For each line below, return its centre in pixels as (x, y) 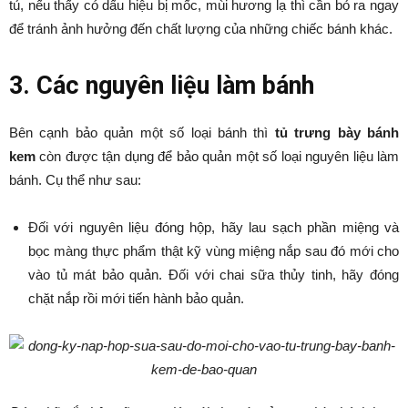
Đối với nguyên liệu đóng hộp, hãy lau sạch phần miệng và (214, 228)
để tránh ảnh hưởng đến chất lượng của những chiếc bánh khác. (201, 29)
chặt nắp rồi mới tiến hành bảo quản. (136, 299)
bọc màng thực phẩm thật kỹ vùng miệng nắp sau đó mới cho (214, 251)
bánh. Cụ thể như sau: (75, 180)
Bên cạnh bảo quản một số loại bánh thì (142, 133)
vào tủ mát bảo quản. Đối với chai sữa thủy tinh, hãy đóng (214, 275)
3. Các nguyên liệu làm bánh (162, 86)
